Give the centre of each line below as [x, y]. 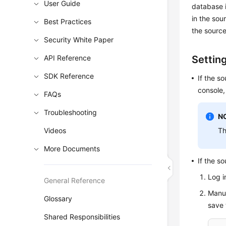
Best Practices [68, 21]
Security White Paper [79, 40]
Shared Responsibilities [82, 217]
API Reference [68, 58]
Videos [55, 130]
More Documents [72, 149]
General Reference [75, 180]
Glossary [58, 199]
